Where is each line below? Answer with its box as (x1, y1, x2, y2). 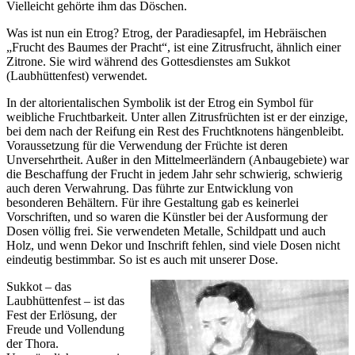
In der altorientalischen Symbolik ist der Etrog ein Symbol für (6, 96, 313, 110)
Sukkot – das (6, 280, 71, 294)
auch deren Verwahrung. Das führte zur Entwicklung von (6, 181, 293, 196)
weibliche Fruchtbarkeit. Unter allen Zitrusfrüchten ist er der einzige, (6, 110, 348, 124)
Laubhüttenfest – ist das (6, 294, 124, 308)
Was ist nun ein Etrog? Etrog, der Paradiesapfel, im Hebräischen (6, 26, 326, 40)
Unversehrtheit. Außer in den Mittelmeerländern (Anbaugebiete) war (6, 153, 349, 167)
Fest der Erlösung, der (6, 308, 116, 323)
